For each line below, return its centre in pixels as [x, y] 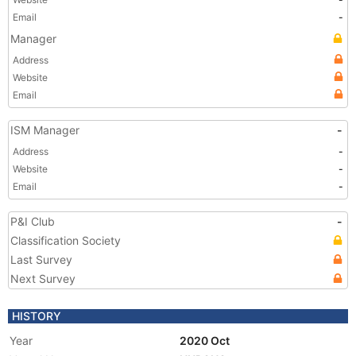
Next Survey [43, 279]
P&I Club [33, 221]
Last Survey [41, 259]
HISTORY [37, 316]
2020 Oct [206, 341]
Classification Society [66, 240]
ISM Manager [45, 130]
